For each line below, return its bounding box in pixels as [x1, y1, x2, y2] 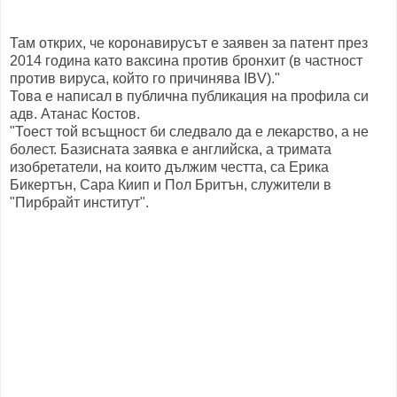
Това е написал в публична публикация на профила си [10, 88, 369, 104]
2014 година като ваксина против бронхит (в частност [10, 52, 362, 68]
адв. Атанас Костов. [10, 105, 140, 121]
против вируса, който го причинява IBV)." [10, 70, 280, 86]
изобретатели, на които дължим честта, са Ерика [10, 159, 329, 175]
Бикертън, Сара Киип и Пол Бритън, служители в [10, 176, 331, 192]
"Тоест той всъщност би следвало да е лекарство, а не [10, 123, 369, 139]
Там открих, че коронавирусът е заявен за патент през [10, 35, 368, 51]
